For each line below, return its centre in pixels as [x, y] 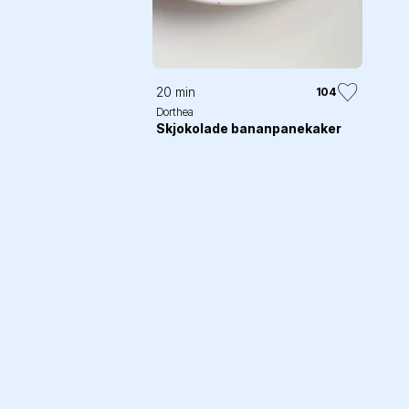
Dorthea [175, 112]
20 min [176, 92]
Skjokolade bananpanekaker [249, 129]
